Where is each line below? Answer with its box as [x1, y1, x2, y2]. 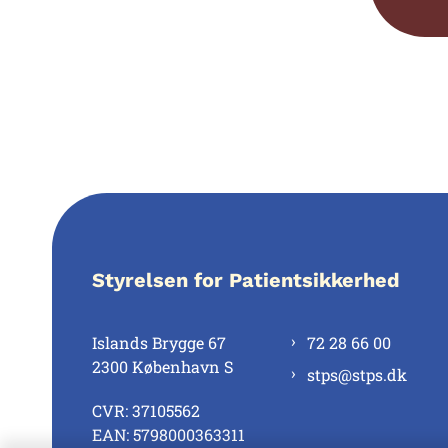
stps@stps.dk [306, 363, 407, 385]
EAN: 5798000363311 [92, 423, 245, 445]
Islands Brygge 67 [92, 331, 226, 353]
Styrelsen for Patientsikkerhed [92, 267, 400, 292]
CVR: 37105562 [92, 399, 200, 421]
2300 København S [92, 355, 233, 377]
